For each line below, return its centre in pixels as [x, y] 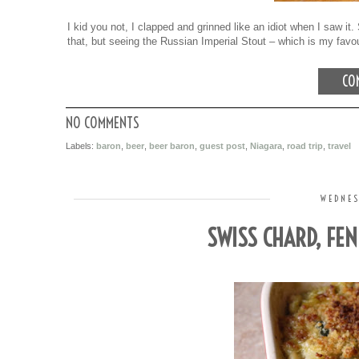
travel [339, 146]
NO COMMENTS [103, 123]
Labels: [81, 146]
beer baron [172, 146]
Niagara [266, 146]
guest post [222, 146]
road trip [305, 146]
